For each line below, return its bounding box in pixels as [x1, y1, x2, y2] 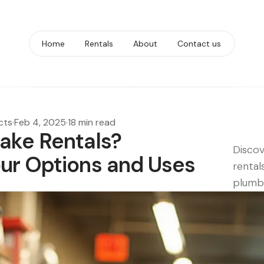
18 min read [68, 116, 115, 128]
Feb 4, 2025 [14, 116, 66, 128]
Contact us [177, 38, 221, 49]
